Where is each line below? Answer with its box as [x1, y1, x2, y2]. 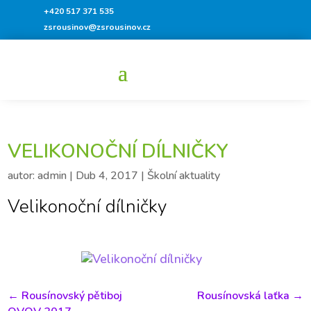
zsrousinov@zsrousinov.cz [44, 22, 151, 33]
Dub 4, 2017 [76, 168, 139, 183]
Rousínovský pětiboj [22, 288, 123, 303]
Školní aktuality [147, 168, 221, 183]
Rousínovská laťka [196, 288, 289, 303]
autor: [8, 168, 38, 183]
